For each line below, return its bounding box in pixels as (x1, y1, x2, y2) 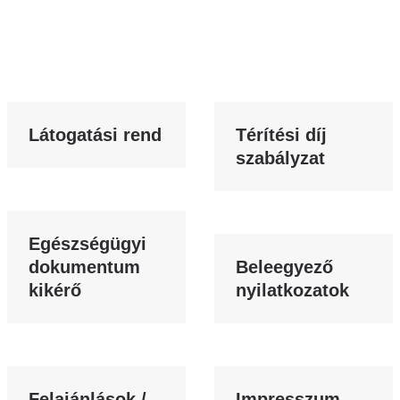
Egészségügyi (29, 234, 146, 254)
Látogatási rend (29, 125, 162, 145)
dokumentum (29, 257, 140, 277)
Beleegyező (236, 257, 333, 277)
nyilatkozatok (236, 280, 349, 300)
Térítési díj (236, 125, 327, 145)
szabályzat (236, 148, 325, 168)
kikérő (29, 280, 81, 300)
